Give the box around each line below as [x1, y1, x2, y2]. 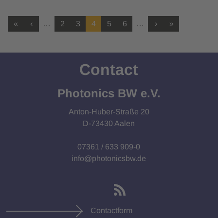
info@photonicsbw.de [72, 154, 146, 163]
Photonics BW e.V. [57, 87, 161, 100]
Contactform [91, 206, 133, 215]
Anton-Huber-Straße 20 [68, 108, 149, 116]
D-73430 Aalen [83, 119, 135, 128]
